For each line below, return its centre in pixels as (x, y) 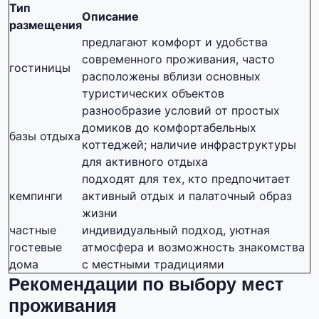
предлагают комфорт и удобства (175, 42)
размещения (46, 25)
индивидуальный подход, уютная (176, 230)
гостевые (36, 247)
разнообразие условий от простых (181, 111)
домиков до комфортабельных (169, 128)
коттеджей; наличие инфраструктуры (189, 145)
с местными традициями (153, 265)
